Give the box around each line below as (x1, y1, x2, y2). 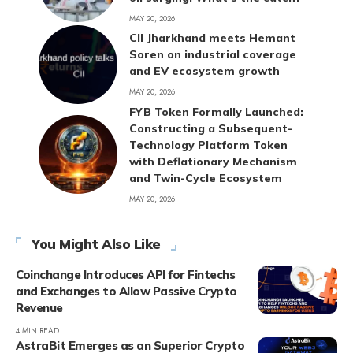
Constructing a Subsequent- (129, 121, 292, 136)
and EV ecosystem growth (129, 64, 280, 79)
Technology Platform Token (129, 137, 288, 152)
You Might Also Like (32, 235, 161, 252)
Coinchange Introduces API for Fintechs (16, 266, 235, 282)
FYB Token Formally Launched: (129, 104, 303, 119)
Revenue (16, 299, 63, 315)
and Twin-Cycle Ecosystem (129, 170, 282, 185)
